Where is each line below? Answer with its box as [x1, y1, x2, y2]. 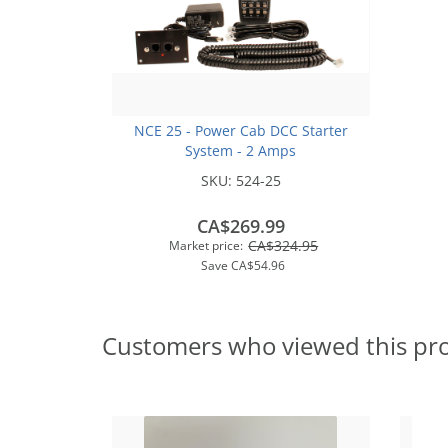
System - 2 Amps [185, 140, 297, 160]
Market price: [169, 236, 244, 254]
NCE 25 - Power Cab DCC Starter [133, 120, 348, 140]
